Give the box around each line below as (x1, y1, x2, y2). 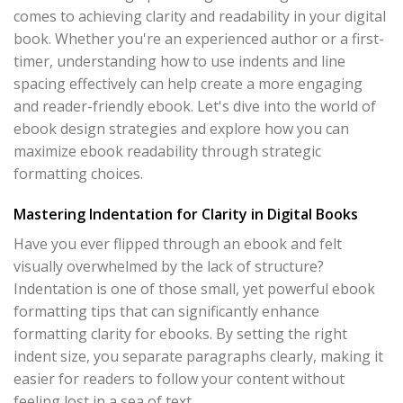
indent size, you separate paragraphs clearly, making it (13, 346, 383, 367)
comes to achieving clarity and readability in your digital (13, 5, 386, 26)
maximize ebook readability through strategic (13, 140, 321, 161)
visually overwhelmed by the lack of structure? (13, 256, 324, 277)
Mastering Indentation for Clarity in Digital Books (13, 204, 358, 225)
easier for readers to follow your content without (13, 369, 345, 390)
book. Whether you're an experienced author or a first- (13, 28, 384, 49)
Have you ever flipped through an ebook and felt (13, 234, 342, 255)
